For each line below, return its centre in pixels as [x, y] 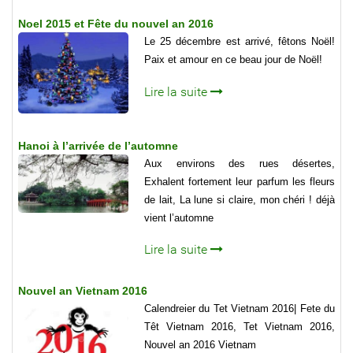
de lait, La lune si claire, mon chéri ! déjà [240, 199]
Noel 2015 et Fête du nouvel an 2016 [116, 24]
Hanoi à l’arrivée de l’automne [98, 145]
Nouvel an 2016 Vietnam [200, 344]
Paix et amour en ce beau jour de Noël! [233, 60]
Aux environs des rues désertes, [240, 163]
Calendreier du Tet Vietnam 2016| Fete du [240, 308]
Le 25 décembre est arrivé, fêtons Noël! [240, 42]
